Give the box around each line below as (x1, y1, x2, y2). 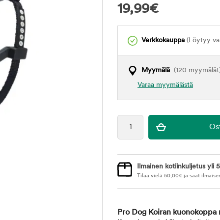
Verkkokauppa (141, 37, 185, 44)
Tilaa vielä (137, 173, 164, 179)
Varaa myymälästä (137, 82, 193, 89)
